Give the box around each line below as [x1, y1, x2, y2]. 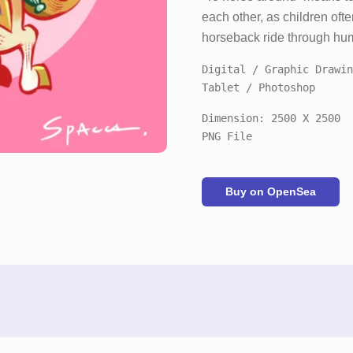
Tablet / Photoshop [202, 81, 315, 94]
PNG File [202, 130, 252, 143]
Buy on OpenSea [225, 185, 316, 198]
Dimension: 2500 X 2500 [202, 112, 340, 124]
